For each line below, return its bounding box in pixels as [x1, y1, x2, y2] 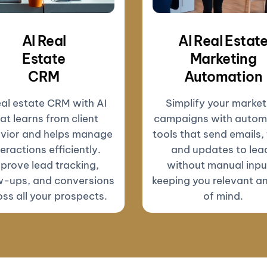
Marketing [190, 49, 257, 67]
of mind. [203, 189, 243, 203]
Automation [184, 67, 262, 85]
